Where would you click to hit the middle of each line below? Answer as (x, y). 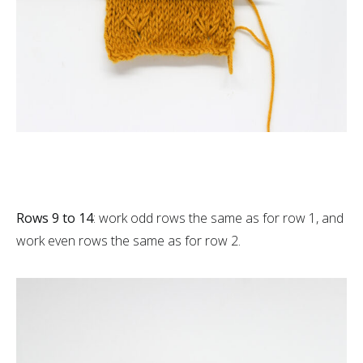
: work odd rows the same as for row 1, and (218, 218)
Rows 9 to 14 (55, 218)
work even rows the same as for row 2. (128, 241)
